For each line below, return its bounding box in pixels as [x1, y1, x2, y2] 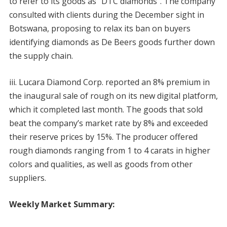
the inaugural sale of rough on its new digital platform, [9, 90, 218, 101]
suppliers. [9, 172, 46, 183]
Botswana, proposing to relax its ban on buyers [9, 22, 191, 34]
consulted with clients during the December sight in [9, 9, 204, 20]
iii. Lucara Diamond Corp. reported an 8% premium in [9, 76, 210, 88]
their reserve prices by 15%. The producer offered [9, 131, 198, 142]
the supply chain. [9, 50, 73, 61]
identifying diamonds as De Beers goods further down [9, 36, 215, 48]
